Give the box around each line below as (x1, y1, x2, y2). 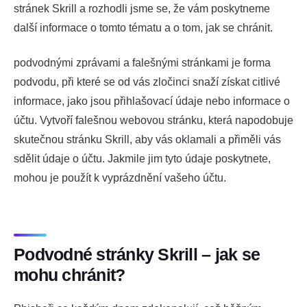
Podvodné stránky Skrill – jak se (14, 245, 260, 264)
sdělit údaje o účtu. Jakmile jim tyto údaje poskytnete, (14, 152, 271, 164)
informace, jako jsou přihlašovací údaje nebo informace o (14, 95, 290, 107)
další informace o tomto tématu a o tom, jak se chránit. (14, 21, 273, 34)
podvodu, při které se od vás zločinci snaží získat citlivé (14, 75, 280, 88)
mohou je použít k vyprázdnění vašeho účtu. (14, 171, 226, 184)
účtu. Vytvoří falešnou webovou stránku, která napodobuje (14, 114, 293, 126)
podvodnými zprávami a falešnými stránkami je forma (14, 56, 271, 69)
